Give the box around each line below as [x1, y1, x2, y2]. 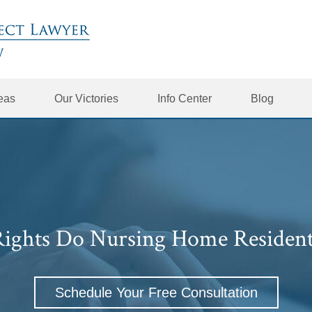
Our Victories [54, 93, 119, 104]
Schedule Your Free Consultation [54, 285, 258, 300]
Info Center [157, 93, 212, 104]
